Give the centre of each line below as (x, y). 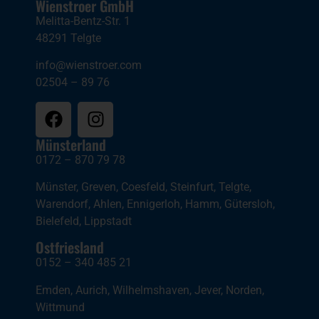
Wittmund (60, 307)
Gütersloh (249, 204)
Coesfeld (143, 187)
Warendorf (62, 204)
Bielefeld (57, 221)
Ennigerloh (153, 204)
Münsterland (71, 144)
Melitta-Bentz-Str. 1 (83, 21)
